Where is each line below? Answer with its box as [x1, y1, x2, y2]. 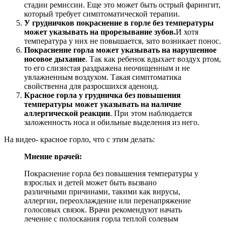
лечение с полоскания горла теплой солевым [24, 214, 178, 223]
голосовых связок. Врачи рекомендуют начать [24, 205, 182, 214]
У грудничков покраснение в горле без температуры [24, 18, 214, 27]
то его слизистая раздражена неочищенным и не [24, 63, 190, 72]
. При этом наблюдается [110, 108, 192, 118]
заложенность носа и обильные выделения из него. [24, 118, 199, 127]
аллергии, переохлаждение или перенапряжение [24, 196, 191, 205]
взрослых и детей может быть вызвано [24, 178, 157, 187]
